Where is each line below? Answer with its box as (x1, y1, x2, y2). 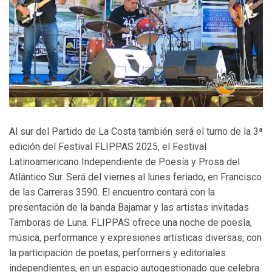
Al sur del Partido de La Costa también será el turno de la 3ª (9, 125, 263, 137)
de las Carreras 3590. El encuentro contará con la (9, 186, 215, 198)
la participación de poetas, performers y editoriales (9, 246, 226, 259)
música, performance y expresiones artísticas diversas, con (9, 231, 262, 243)
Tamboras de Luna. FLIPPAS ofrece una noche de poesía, (9, 216, 252, 228)
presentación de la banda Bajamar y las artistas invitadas (9, 201, 249, 213)
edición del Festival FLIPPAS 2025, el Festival (9, 140, 206, 152)
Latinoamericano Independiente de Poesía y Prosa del (9, 155, 240, 168)
